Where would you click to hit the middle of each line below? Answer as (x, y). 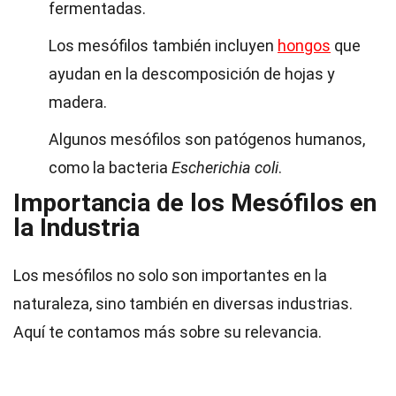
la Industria (76, 228)
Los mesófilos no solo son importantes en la (170, 275)
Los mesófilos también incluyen (163, 46)
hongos (304, 46)
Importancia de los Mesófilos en (195, 203)
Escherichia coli (225, 168)
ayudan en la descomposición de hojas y (192, 74)
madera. (78, 102)
